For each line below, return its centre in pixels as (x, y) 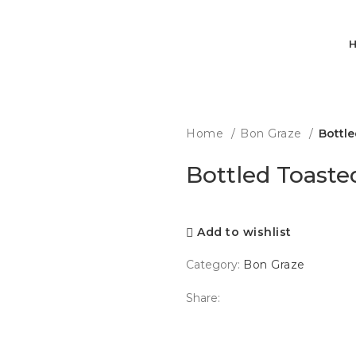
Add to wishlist (244, 232)
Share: (203, 298)
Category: (213, 265)
